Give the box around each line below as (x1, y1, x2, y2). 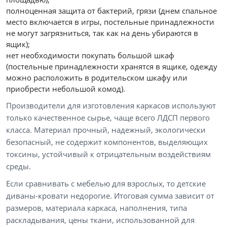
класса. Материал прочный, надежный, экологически (6, 125, 206, 135)
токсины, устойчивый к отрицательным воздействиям (6, 149, 211, 160)
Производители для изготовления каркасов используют (6, 100, 216, 111)
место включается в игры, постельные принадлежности (6, 17, 214, 27)
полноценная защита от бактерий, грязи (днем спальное (6, 6, 217, 16)
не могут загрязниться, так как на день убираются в (6, 28, 198, 39)
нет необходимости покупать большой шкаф (6, 50, 174, 61)
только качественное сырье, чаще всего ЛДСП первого (6, 112, 210, 123)
